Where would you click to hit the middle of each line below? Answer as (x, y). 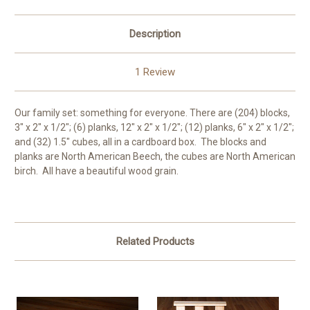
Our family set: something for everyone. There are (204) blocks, (152, 113)
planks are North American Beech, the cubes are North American (155, 157)
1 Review (155, 72)
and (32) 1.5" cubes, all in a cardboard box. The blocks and (140, 142)
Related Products (155, 242)
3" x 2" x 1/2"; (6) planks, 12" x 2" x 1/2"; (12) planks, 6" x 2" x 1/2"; (154, 128)
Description (155, 34)
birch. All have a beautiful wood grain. (97, 171)
